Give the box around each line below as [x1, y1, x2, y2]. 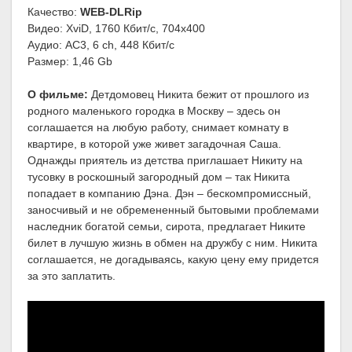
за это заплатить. [27, 269, 115, 283]
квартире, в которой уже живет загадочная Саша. [27, 137, 281, 151]
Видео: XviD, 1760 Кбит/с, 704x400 [27, 22, 205, 35]
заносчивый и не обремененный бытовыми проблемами [27, 203, 319, 217]
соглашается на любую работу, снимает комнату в [27, 121, 288, 134]
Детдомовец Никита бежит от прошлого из [88, 88, 309, 101]
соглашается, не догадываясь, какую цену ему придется [27, 253, 319, 266]
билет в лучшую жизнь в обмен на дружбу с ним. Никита [27, 236, 317, 250]
